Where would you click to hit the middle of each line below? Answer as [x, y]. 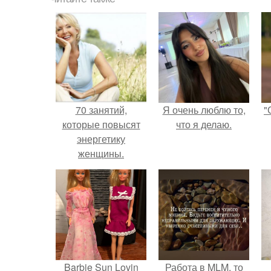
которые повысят [101, 124]
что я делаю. [204, 124]
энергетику [101, 139]
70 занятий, [101, 110]
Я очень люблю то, [204, 110]
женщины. [101, 153]
